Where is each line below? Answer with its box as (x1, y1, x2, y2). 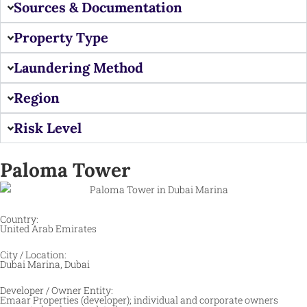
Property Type (14, 29, 109, 47)
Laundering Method (14, 59, 144, 77)
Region (14, 89, 60, 107)
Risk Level (14, 119, 82, 137)
